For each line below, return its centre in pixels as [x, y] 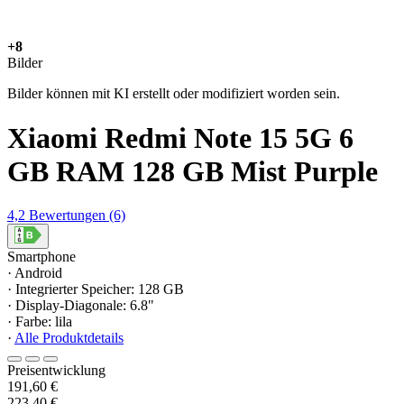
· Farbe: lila [40, 322]
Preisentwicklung [56, 371]
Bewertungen [67, 216]
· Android [35, 273]
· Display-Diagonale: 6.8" [81, 306]
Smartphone [41, 257]
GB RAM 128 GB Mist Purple [193, 171]
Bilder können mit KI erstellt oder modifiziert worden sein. [174, 94]
